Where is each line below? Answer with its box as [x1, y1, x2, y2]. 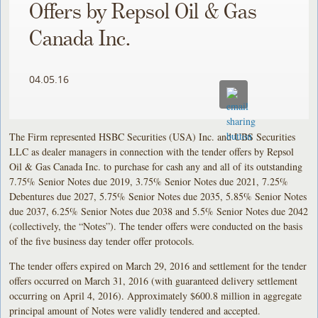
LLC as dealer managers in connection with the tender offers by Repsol [9, 144, 295, 158]
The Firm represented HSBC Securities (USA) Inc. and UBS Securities [9, 129, 296, 143]
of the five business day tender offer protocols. [9, 234, 195, 248]
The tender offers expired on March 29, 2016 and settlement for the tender [9, 258, 307, 273]
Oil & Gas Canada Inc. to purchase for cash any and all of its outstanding [9, 159, 303, 173]
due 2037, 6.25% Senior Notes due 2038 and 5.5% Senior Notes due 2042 [9, 204, 309, 218]
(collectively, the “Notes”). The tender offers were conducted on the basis [9, 219, 303, 233]
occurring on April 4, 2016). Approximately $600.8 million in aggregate [9, 288, 302, 302]
